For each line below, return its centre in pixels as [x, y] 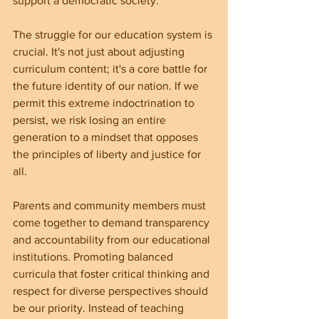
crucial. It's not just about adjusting [100, 51]
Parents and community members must [111, 205]
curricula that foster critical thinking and [113, 273]
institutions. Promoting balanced [94, 256]
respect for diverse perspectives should [112, 291]
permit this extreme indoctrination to [105, 103]
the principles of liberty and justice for [108, 154]
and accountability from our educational [113, 239]
